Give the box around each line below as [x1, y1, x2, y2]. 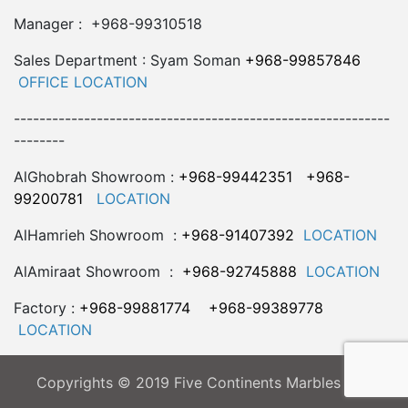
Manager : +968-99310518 [14, 15, 202, 33]
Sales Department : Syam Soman [14, 51, 245, 69]
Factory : [14, 299, 79, 317]
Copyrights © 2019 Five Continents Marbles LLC [36, 373, 372, 392]
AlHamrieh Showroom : [14, 226, 181, 244]
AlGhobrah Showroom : [14, 168, 178, 186]
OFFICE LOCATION [18, 73, 148, 91]
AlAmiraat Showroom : [14, 262, 178, 280]
